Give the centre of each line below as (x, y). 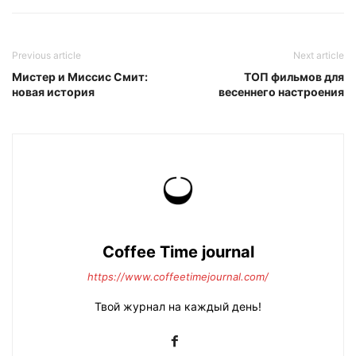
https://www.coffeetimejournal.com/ (178, 277)
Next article (319, 56)
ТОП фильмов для (294, 77)
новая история (53, 92)
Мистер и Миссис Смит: (80, 77)
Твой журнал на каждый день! (178, 307)
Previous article (46, 56)
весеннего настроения (281, 92)
